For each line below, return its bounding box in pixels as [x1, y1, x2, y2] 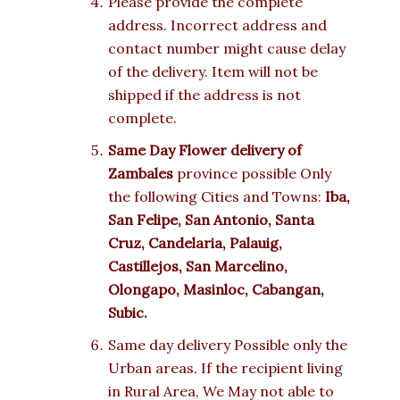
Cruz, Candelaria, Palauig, [108, 234, 282, 253]
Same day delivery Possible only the [108, 336, 347, 354]
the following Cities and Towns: [108, 187, 325, 206]
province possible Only [173, 164, 331, 183]
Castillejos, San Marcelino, [108, 257, 287, 276]
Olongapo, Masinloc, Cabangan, [108, 280, 324, 299]
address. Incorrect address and [108, 16, 327, 35]
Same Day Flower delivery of [108, 141, 302, 160]
